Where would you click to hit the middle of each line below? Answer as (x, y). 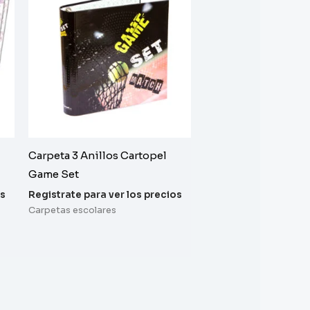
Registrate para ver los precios (105, 194)
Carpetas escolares (72, 211)
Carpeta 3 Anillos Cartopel (97, 156)
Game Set (53, 174)
